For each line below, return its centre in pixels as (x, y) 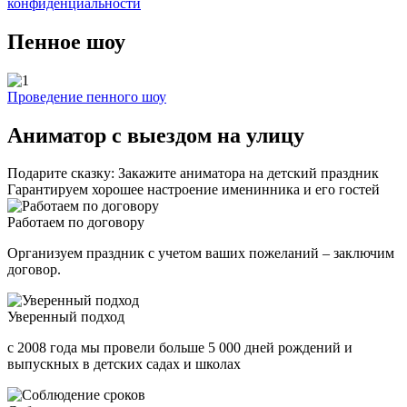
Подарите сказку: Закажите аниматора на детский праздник (193, 174)
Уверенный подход (66, 317)
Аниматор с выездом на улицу (156, 135)
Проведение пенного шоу (87, 96)
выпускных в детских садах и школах (124, 364)
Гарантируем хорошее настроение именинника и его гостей (194, 190)
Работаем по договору (76, 223)
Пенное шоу (66, 41)
